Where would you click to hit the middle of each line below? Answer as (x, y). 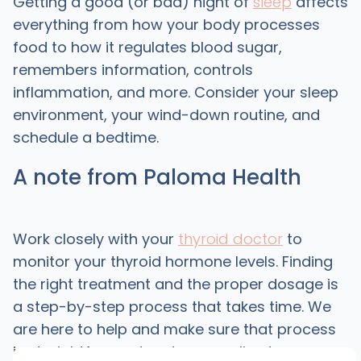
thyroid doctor (230, 239)
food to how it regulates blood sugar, (147, 47)
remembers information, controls (133, 70)
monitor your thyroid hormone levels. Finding (172, 261)
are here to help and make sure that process (174, 329)
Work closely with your (95, 239)
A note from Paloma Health (157, 177)
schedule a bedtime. (85, 137)
